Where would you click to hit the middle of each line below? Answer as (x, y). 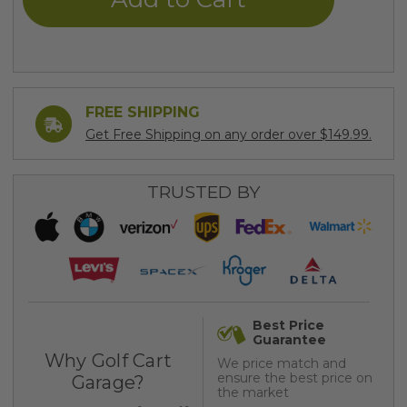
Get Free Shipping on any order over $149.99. (228, 135)
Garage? (108, 382)
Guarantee (289, 339)
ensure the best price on (295, 377)
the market (253, 392)
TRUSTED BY (203, 193)
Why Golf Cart (108, 360)
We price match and (282, 363)
